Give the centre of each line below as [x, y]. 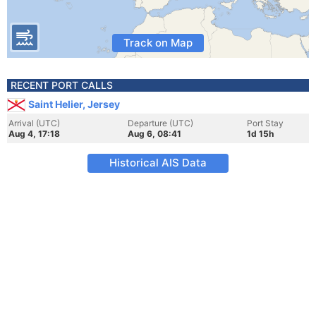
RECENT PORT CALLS [62, 85]
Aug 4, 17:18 [34, 134]
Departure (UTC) [160, 123]
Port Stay [265, 123]
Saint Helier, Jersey [74, 104]
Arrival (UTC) [34, 123]
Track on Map [158, 43]
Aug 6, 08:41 [154, 134]
